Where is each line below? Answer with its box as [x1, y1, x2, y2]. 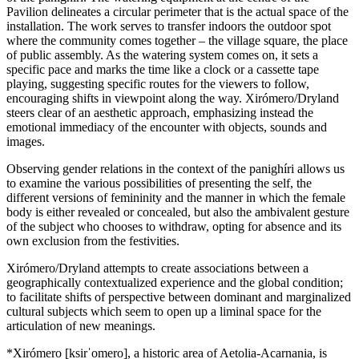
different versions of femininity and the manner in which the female [6, 191, 345, 205]
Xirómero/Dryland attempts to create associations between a [6, 261, 309, 276]
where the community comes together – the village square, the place [6, 34, 348, 48]
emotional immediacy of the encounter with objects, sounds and [6, 120, 327, 135]
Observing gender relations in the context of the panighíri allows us [6, 162, 345, 176]
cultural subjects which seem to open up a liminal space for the [6, 305, 321, 319]
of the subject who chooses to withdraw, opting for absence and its [6, 220, 341, 234]
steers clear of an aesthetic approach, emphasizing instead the [6, 106, 313, 120]
